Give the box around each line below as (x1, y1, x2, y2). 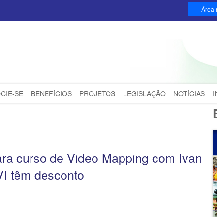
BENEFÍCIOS (31, 89, 72, 98)
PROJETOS (79, 89, 115, 98)
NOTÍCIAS (173, 89, 205, 98)
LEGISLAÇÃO (123, 89, 166, 98)
